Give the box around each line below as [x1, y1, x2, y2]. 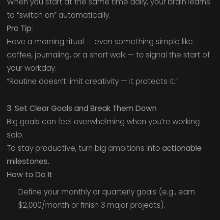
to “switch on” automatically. [6, 10, 110, 21]
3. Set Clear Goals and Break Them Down [6, 103, 157, 114]
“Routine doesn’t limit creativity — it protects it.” [6, 76, 178, 87]
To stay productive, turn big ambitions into [6, 143, 162, 154]
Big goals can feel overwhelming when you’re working [6, 116, 200, 127]
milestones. [6, 156, 49, 167]
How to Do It [6, 169, 53, 180]
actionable [162, 143, 202, 154]
